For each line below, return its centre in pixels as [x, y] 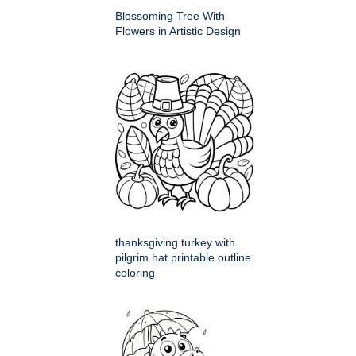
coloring [135, 273]
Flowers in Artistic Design [178, 31]
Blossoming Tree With [170, 16]
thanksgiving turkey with [175, 243]
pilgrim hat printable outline [183, 258]
